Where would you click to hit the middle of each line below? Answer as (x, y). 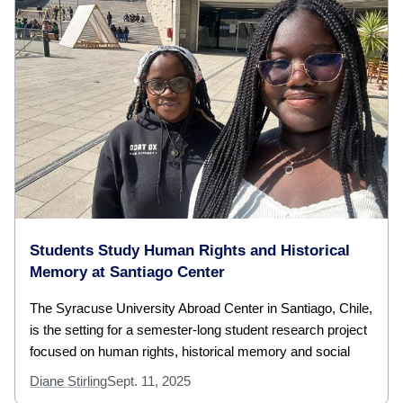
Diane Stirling (68, 381)
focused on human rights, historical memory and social (190, 351)
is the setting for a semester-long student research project (198, 329)
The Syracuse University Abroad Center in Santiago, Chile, (201, 308)
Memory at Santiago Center (127, 272)
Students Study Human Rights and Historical (190, 250)
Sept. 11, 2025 (149, 381)
